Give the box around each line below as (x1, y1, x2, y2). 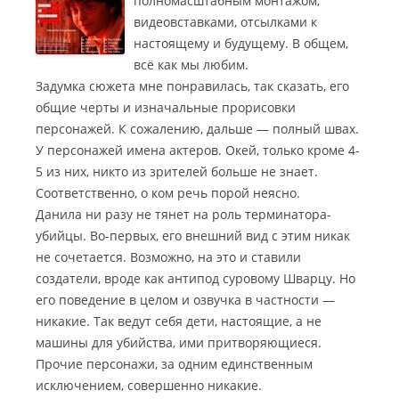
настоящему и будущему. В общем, (134, 35, 348, 52)
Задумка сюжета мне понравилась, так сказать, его (36, 77, 349, 94)
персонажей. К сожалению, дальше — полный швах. (36, 120, 359, 137)
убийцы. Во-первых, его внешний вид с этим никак (36, 227, 350, 244)
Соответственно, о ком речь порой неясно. (36, 184, 300, 201)
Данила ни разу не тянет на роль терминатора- (36, 206, 331, 223)
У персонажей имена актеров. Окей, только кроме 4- (36, 142, 360, 159)
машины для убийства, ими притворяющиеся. (36, 334, 322, 351)
